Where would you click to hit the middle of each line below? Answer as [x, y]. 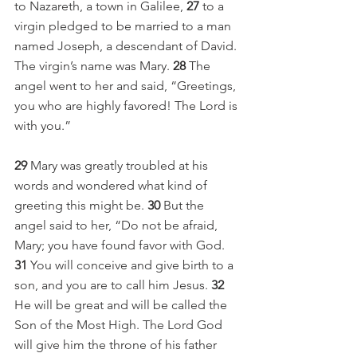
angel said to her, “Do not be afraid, [118, 226]
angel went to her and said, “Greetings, [127, 86]
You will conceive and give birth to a [133, 265]
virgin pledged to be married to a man [124, 26]
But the [185, 206]
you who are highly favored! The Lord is [127, 106]
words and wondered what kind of [112, 186]
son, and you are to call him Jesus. [113, 285]
